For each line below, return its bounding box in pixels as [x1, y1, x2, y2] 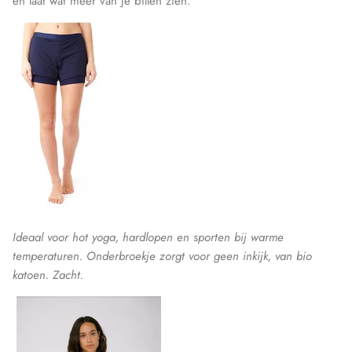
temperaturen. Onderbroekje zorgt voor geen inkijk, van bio [13, 247, 312, 266]
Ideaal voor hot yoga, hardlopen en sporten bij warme [13, 229, 284, 247]
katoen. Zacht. [13, 266, 83, 284]
